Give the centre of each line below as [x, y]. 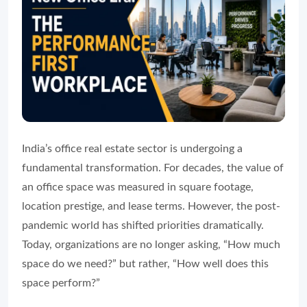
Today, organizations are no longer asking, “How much [151, 245]
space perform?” [61, 283]
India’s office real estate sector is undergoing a [132, 149]
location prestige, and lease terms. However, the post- [151, 207]
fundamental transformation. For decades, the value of [153, 168]
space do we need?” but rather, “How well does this [145, 264]
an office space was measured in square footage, [138, 187]
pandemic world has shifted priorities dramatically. [143, 226]
